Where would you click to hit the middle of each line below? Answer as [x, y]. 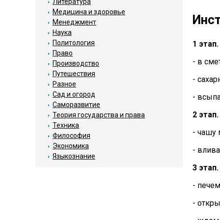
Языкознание [74, 156]
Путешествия [74, 74]
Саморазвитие [76, 105]
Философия [71, 136]
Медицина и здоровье [89, 12]
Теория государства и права [99, 115]
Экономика [71, 146]
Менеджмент [74, 22]
